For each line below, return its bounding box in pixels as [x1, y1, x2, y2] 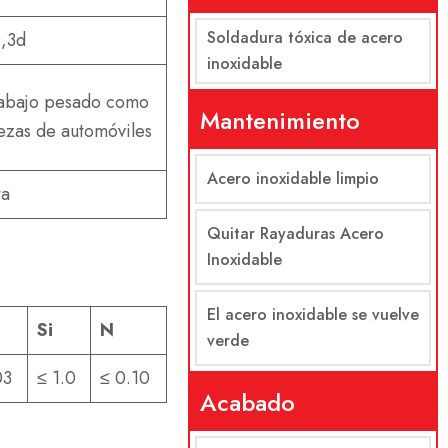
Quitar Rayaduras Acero [206, 222, 384, 245]
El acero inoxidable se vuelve [206, 303, 419, 326]
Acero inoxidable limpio [206, 167, 379, 190]
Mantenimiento [199, 103, 360, 138]
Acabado [199, 385, 295, 420]
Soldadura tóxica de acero [206, 26, 403, 49]
